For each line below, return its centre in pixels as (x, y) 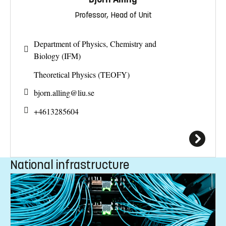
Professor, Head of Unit (113, 15)
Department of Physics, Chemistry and (95, 44)
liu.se (86, 93)
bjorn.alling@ (56, 93)
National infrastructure (70, 165)
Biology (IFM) (57, 56)
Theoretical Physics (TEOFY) (82, 74)
